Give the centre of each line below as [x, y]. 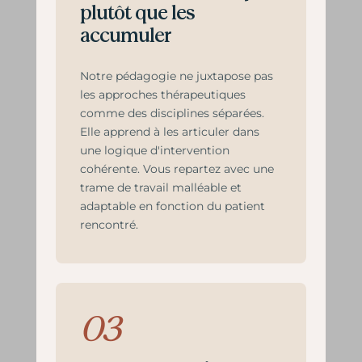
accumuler [125, 36]
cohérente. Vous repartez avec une [177, 169]
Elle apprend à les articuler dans [169, 132]
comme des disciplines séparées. [172, 113]
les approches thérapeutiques [162, 95]
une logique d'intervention [154, 150]
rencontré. [109, 225]
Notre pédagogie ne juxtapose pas [176, 76]
